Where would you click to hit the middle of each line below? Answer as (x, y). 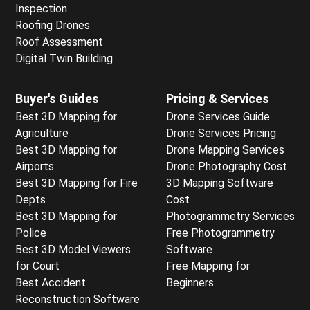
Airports (35, 166)
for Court (37, 266)
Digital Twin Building (64, 58)
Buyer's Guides (57, 98)
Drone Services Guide (218, 116)
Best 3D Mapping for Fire (76, 183)
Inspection (41, 8)
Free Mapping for (208, 266)
